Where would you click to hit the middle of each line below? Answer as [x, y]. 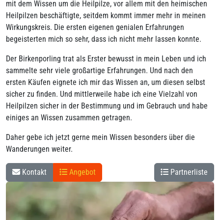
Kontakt [33, 172]
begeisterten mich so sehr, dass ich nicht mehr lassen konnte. [104, 39]
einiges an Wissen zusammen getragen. [69, 118]
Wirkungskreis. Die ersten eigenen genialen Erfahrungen [95, 27]
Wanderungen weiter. [39, 149]
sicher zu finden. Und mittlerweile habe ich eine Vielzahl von [102, 94]
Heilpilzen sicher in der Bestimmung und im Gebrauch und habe [107, 106]
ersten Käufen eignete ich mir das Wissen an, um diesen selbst [106, 82]
